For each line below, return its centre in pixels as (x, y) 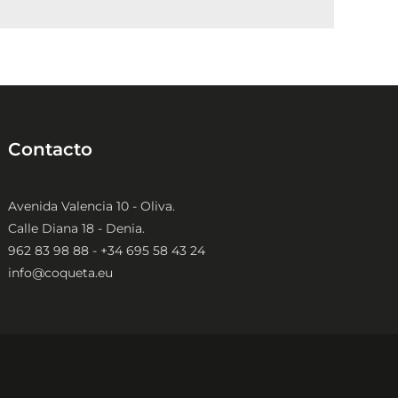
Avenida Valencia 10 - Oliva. (92, 206)
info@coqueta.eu (61, 272)
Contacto (51, 149)
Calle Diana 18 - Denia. (77, 228)
